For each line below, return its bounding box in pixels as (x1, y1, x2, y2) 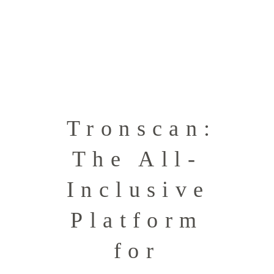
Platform (70, 208, 204, 233)
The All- (72, 147, 202, 172)
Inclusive (67, 177, 210, 202)
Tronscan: (67, 116, 217, 141)
